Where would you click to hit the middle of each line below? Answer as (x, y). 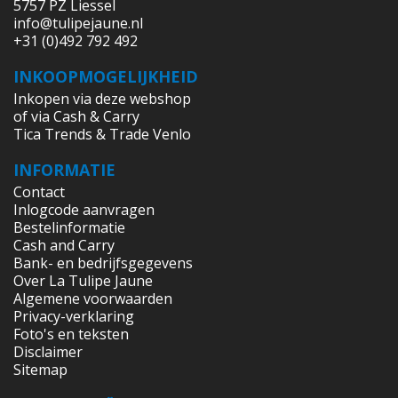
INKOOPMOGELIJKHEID (106, 76)
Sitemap (40, 369)
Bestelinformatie (69, 227)
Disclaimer (48, 351)
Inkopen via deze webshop (102, 98)
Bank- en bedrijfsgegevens (103, 263)
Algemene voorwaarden (93, 298)
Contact (39, 191)
